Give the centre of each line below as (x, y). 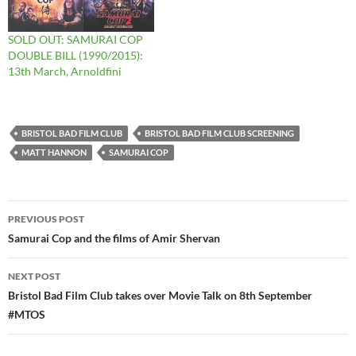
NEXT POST (34, 277)
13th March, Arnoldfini (65, 72)
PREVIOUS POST (46, 219)
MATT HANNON (54, 153)
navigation (56, 241)
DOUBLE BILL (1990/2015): (75, 56)
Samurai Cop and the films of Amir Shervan (114, 238)
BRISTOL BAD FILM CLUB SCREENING (219, 133)
